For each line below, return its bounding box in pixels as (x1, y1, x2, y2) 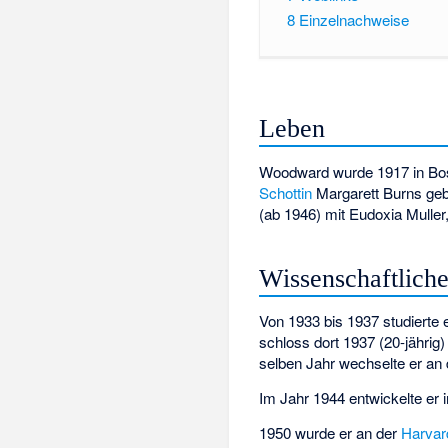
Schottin (259, 181, 313, 203)
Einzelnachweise (298, 8, 409, 30)
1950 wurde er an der (259, 421, 402, 443)
